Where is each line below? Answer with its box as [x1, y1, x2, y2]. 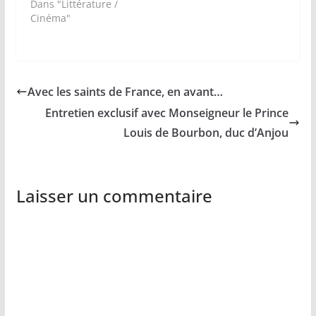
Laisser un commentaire [16, 184, 212, 208]
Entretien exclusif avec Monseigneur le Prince [45, 105, 289, 121]
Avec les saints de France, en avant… [27, 84, 223, 100]
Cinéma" [30, 11, 71, 25]
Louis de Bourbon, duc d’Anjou [123, 125, 289, 141]
